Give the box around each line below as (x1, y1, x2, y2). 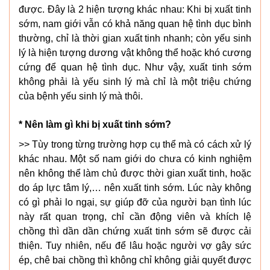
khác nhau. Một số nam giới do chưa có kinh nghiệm (19, 154, 251, 165)
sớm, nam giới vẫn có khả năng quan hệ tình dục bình (19, 19, 251, 30)
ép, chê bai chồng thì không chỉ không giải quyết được (19, 255, 251, 266)
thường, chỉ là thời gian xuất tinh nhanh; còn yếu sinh (19, 33, 251, 44)
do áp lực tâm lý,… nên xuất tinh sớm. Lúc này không (19, 183, 251, 193)
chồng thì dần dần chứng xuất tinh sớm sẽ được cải (19, 226, 251, 237)
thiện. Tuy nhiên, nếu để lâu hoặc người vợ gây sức (19, 240, 251, 251)
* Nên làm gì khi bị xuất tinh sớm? (19, 119, 171, 130)
